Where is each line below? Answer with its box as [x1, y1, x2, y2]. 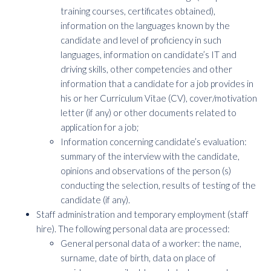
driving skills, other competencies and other [60, 64, 232, 74]
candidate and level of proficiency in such [60, 34, 221, 45]
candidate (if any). [60, 194, 130, 205]
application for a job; [60, 122, 139, 132]
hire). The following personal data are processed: [36, 223, 230, 234]
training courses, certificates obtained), [60, 5, 215, 16]
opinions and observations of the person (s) [60, 165, 231, 176]
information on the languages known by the [60, 20, 230, 31]
